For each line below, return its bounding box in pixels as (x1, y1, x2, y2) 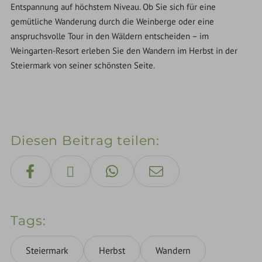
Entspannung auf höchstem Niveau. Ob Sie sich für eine (11, 1, 216, 13)
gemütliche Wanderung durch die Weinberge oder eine (11, 16, 215, 27)
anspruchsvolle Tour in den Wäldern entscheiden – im (11, 30, 209, 42)
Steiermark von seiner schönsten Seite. (11, 60, 156, 71)
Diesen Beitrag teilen (11, 133, 157, 149)
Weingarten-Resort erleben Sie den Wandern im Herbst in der (11, 45, 238, 57)
